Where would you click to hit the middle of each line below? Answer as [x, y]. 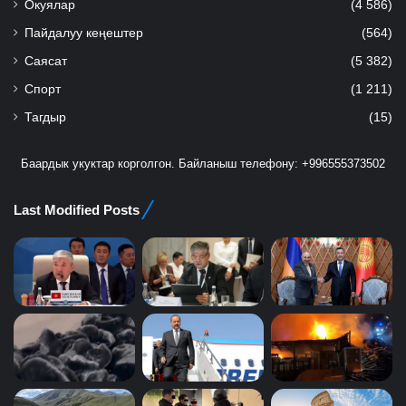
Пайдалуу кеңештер [84, 34]
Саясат [46, 62]
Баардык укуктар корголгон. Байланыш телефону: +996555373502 [203, 164]
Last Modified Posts [77, 210]
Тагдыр [45, 118]
